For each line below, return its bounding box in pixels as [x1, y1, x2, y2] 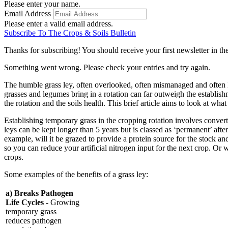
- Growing [44, 197, 79, 207]
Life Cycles [6, 197, 44, 207]
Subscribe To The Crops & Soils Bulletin [4, 28, 136, 37]
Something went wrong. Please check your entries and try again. [4, 63, 210, 72]
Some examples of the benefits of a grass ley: [4, 169, 148, 179]
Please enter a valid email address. [4, 19, 113, 28]
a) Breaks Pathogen [6, 188, 73, 197]
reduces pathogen [6, 216, 62, 225]
